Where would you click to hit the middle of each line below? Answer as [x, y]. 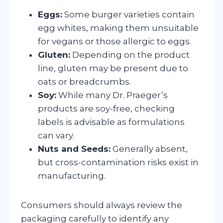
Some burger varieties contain [128, 14]
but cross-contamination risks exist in [118, 162]
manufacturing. [72, 175]
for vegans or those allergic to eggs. [114, 41]
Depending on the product [130, 55]
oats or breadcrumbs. [84, 81]
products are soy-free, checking [106, 108]
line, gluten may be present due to [113, 68]
